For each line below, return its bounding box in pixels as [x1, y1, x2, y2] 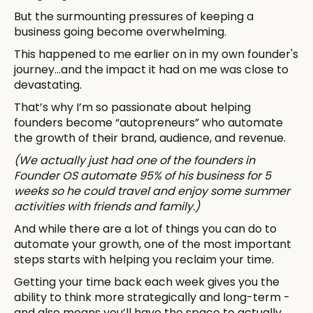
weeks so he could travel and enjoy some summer [14, 182, 290, 199]
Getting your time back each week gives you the [14, 273, 279, 290]
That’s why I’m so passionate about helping [14, 99, 251, 115]
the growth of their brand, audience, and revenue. [14, 129, 286, 146]
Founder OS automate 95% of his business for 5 [14, 167, 271, 184]
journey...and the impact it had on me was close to [14, 61, 289, 78]
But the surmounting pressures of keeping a [14, 8, 254, 24]
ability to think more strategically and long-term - [14, 289, 290, 305]
